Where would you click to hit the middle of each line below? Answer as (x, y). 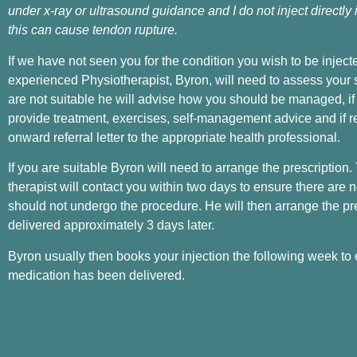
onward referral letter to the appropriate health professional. (174, 137)
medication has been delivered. (96, 275)
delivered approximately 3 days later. (113, 226)
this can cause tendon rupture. (94, 30)
